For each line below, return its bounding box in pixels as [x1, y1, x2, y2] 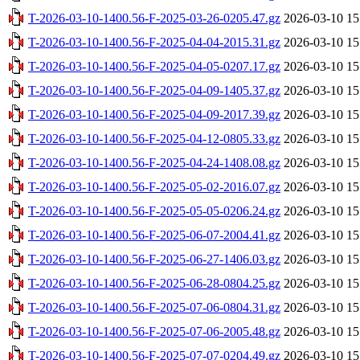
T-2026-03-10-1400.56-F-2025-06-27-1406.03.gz [28, 252, 280, 266]
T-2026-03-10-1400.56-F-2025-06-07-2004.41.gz [28, 227, 280, 242]
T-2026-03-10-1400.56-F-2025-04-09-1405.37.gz [28, 83, 280, 97]
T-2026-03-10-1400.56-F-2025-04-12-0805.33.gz [28, 131, 280, 145]
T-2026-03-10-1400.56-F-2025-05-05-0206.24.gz [28, 203, 280, 218]
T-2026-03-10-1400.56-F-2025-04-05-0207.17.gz [28, 59, 280, 73]
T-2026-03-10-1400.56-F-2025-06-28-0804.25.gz [28, 276, 280, 290]
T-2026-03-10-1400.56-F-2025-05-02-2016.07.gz [28, 179, 280, 194]
